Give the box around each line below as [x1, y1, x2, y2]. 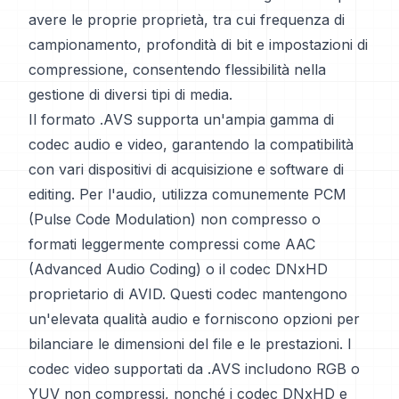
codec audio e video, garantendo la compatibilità [28, 135, 354, 153]
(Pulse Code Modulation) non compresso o [28, 210, 321, 228]
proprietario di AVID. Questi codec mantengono [28, 285, 347, 303]
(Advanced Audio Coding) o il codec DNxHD [28, 260, 328, 278]
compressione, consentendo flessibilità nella [28, 61, 326, 78]
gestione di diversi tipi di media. [28, 85, 232, 103]
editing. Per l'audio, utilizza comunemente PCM [28, 185, 346, 203]
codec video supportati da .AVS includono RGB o [28, 360, 360, 378]
